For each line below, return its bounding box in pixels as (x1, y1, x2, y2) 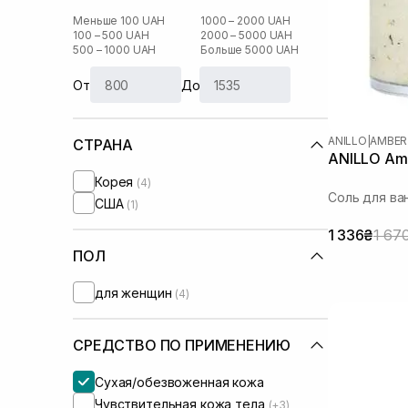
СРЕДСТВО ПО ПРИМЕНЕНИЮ (73, 336, 291, 354)
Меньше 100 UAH (73, 14, 166, 27)
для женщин (95, 284, 176, 301)
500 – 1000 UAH (73, 43, 157, 56)
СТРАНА (73, 136, 134, 154)
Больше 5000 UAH (200, 43, 300, 56)
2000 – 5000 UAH (200, 28, 293, 42)
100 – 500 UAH (73, 28, 149, 42)
